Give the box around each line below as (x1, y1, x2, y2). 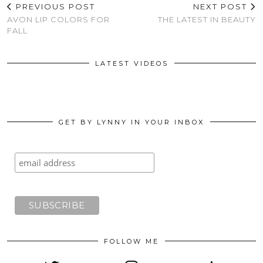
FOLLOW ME (104, 237, 159, 245)
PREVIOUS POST (13, 1, 95, 11)
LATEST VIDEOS (95, 59, 168, 68)
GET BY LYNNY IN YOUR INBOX (59, 117, 204, 126)
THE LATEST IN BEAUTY (158, 14, 256, 24)
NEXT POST (193, 1, 250, 11)
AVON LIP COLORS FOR (7, 14, 110, 24)
